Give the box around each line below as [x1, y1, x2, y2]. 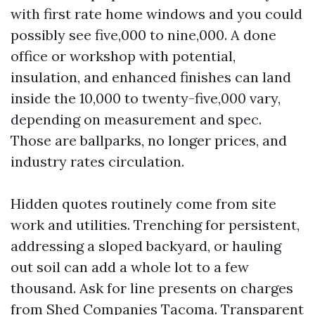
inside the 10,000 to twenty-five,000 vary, [11, 89, 281, 107]
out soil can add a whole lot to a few [11, 257, 249, 276]
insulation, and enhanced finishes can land [11, 67, 291, 86]
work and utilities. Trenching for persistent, [11, 215, 300, 233]
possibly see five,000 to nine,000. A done [11, 25, 276, 44]
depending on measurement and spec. [11, 110, 262, 128]
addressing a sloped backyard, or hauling [11, 236, 281, 255]
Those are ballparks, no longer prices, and [11, 131, 287, 149]
